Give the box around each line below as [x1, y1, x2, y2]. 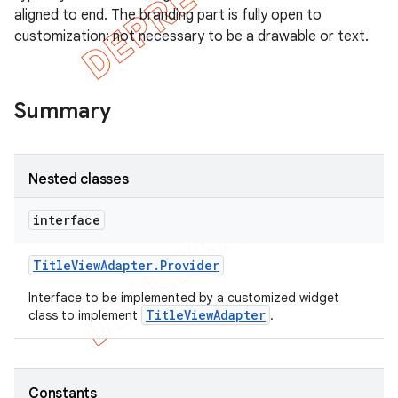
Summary [14, 98, 111, 124]
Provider [160, 257, 219, 274]
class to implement [28, 307, 141, 323]
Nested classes [28, 171, 129, 188]
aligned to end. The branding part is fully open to [14, 6, 322, 24]
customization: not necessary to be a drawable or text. [14, 28, 369, 45]
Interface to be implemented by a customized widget [28, 290, 339, 306]
